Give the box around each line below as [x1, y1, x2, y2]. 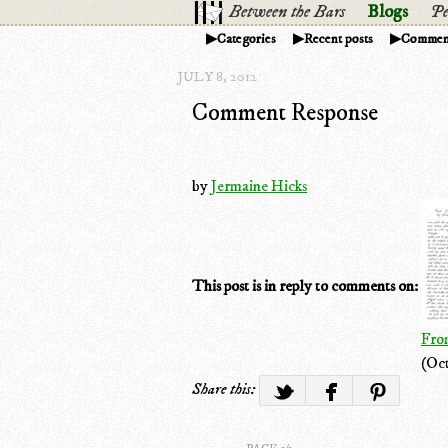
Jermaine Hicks [211, 175, 307, 196]
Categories [217, 29, 276, 48]
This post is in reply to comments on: [192, 275, 418, 296]
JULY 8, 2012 [178, 67, 257, 86]
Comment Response [192, 97, 378, 128]
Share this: [192, 378, 259, 399]
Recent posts [304, 29, 373, 48]
